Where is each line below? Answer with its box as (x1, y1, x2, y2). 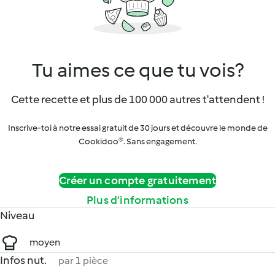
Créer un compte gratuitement (58, 174, 217, 187)
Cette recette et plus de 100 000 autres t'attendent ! (10, 93, 265, 106)
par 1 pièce (58, 255, 108, 266)
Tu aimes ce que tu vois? (31, 58, 244, 82)
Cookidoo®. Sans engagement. (78, 136, 197, 147)
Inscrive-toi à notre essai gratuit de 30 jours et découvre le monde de (7, 123, 268, 133)
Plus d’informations (87, 193, 188, 207)
